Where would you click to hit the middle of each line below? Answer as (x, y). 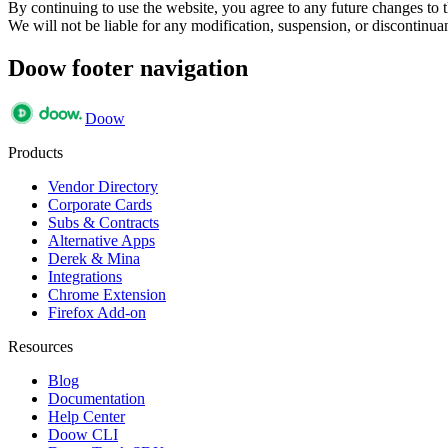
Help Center (86, 416)
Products (35, 152)
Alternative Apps (101, 240)
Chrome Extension (107, 294)
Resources (40, 346)
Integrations (85, 276)
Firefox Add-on (97, 312)
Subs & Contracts (103, 222)
